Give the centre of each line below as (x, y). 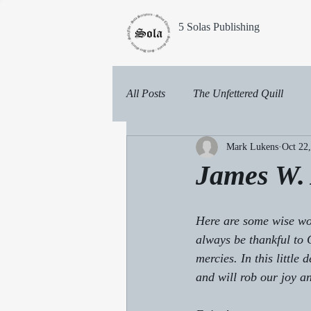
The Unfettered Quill (238, 93)
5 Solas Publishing (219, 27)
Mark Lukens (252, 147)
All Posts (146, 93)
